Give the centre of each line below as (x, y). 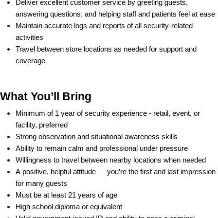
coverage (30, 61)
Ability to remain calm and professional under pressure (102, 148)
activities (29, 37)
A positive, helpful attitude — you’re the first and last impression (116, 172)
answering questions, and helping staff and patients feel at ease (115, 14)
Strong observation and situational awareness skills (97, 136)
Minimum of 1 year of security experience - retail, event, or (108, 113)
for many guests (41, 183)
